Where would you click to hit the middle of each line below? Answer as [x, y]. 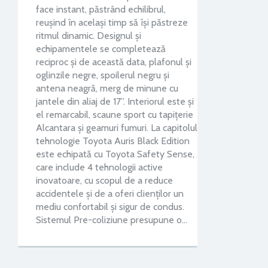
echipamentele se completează [101, 49]
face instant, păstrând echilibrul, [101, 9]
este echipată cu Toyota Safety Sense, [115, 154]
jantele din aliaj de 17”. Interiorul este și [115, 101]
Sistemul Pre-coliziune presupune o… [112, 220]
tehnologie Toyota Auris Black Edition [113, 141]
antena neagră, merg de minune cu [107, 88]
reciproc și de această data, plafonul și [114, 62]
